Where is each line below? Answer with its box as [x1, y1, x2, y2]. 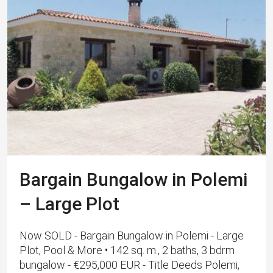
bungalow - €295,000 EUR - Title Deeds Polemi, [19, 258, 239, 272]
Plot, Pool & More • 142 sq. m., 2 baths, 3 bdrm [19, 244, 235, 257]
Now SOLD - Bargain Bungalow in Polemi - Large [19, 229, 244, 243]
